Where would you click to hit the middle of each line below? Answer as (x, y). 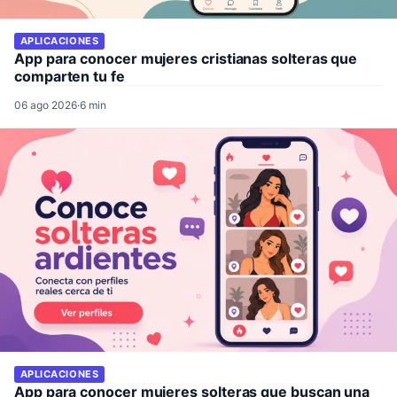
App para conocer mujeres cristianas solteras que (186, 58)
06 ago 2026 (46, 105)
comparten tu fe (70, 76)
